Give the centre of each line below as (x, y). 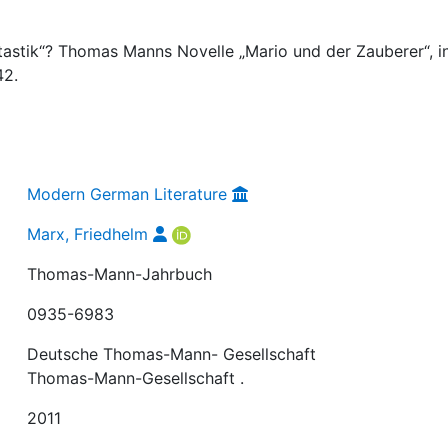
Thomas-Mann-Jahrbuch (120, 273)
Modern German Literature (127, 193)
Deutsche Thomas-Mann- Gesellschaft (172, 353)
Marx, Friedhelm (88, 233)
